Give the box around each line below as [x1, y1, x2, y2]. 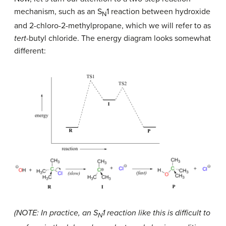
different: [14, 46, 46, 56]
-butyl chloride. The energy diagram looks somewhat [26, 33, 211, 44]
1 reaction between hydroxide [106, 7, 210, 17]
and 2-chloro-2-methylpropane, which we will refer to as [14, 21, 211, 31]
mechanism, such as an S [14, 7, 102, 17]
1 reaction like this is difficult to [102, 208, 210, 218]
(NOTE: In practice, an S [14, 208, 98, 218]
